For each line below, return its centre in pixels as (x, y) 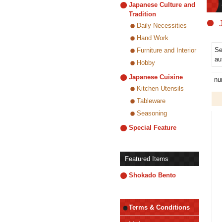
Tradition (142, 14)
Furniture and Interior (166, 50)
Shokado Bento (152, 175)
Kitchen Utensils (160, 88)
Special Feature (153, 128)
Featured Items (147, 159)
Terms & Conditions (159, 207)
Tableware (151, 101)
